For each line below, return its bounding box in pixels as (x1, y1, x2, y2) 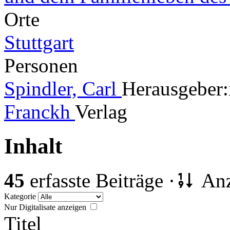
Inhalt (4, 133, 62, 158)
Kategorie (4, 191, 38, 201)
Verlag (75, 100, 127, 123)
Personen (4, 54, 78, 76)
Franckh (4, 100, 75, 123)
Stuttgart (4, 31, 74, 53)
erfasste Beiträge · (25, 169, 175, 191)
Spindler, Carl (4, 77, 122, 100)
